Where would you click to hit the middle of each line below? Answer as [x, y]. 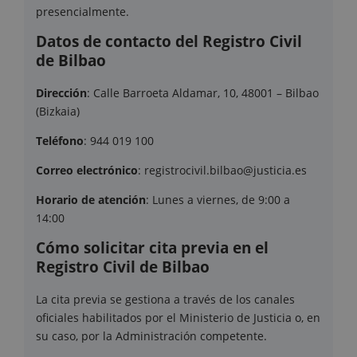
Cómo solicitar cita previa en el [152, 248]
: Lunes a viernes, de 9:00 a [218, 200]
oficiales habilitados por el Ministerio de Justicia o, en [178, 318]
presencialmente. [82, 12]
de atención [114, 200]
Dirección [61, 93]
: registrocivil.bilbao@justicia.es [222, 171]
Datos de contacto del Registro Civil [169, 42]
